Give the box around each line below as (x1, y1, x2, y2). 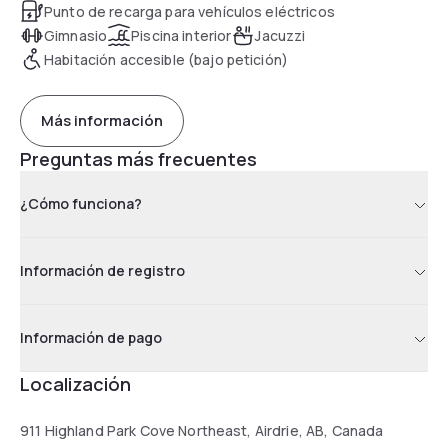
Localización (20, 371, 131, 396)
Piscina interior (131, 25, 232, 45)
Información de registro (20, 260, 185, 280)
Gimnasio (44, 25, 108, 45)
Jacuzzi (255, 25, 306, 45)
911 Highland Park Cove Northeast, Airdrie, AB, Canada (20, 420, 384, 440)
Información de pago (20, 327, 162, 347)
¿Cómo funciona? (20, 193, 142, 213)
